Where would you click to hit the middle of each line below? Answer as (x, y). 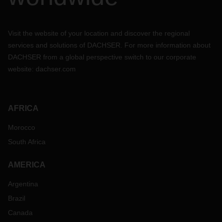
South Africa (27, 142)
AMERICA (27, 165)
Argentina (23, 184)
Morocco (22, 127)
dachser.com (56, 69)
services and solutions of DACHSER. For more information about (109, 45)
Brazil (17, 198)
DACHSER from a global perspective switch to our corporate (102, 57)
